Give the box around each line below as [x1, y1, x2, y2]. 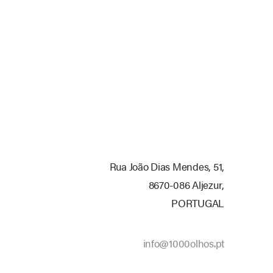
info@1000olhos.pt [143, 236, 224, 250]
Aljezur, [192, 177, 224, 192]
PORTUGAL [171, 196, 224, 210]
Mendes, [172, 159, 211, 174]
